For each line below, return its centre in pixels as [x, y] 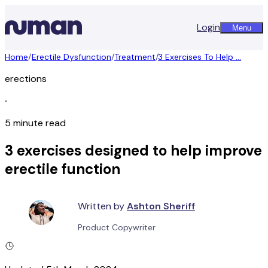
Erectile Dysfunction [71, 57]
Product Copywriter [117, 227]
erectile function [63, 169]
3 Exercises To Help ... [200, 57]
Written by [101, 206]
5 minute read [35, 123]
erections [26, 79]
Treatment [135, 57]
